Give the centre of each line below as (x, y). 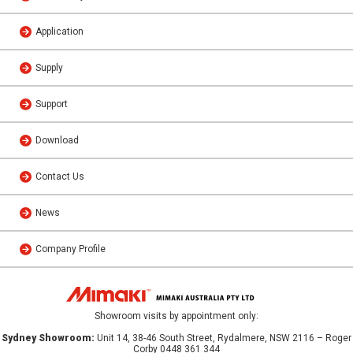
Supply (49, 68)
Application (59, 32)
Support (52, 104)
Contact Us (60, 177)
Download (57, 141)
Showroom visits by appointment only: (176, 316)
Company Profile (71, 249)
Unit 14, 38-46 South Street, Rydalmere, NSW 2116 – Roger (223, 338)
